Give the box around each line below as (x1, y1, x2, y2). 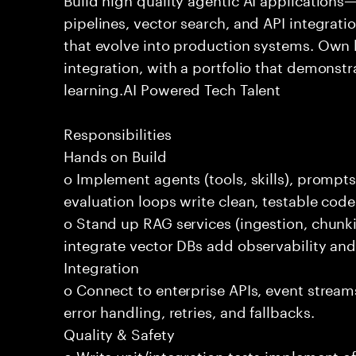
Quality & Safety (64, 321, 175, 343)
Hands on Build (64, 143, 167, 165)
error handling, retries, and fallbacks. (64, 299, 315, 321)
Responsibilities (64, 121, 172, 143)
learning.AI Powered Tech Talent (64, 76, 281, 99)
